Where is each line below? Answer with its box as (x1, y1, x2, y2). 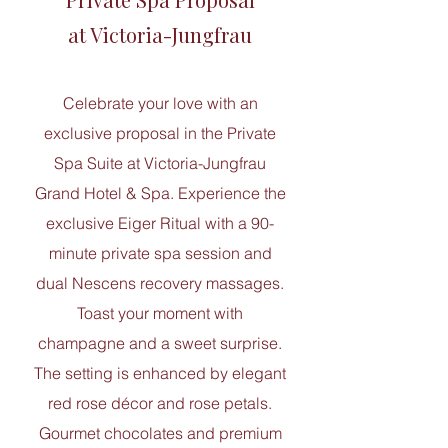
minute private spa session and (48, 243, 272, 263)
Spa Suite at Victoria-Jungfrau (54, 153, 266, 173)
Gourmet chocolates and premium (38, 423, 282, 443)
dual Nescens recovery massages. (36, 273, 284, 293)
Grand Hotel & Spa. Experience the (34, 183, 286, 203)
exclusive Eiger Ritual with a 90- (46, 213, 274, 233)
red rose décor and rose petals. (48, 393, 272, 413)
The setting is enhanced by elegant (34, 363, 286, 383)
